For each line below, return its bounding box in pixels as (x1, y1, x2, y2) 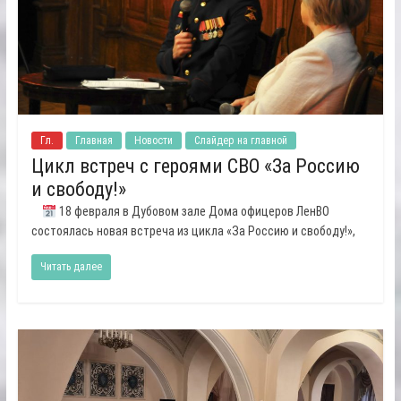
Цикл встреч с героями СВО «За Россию (30, 155, 360, 178)
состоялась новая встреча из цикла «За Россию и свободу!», (30, 224, 355, 239)
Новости (133, 134, 173, 148)
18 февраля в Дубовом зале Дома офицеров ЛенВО (55, 204, 329, 219)
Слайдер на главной (193, 134, 287, 148)
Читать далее (39, 260, 102, 274)
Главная (74, 134, 113, 148)
